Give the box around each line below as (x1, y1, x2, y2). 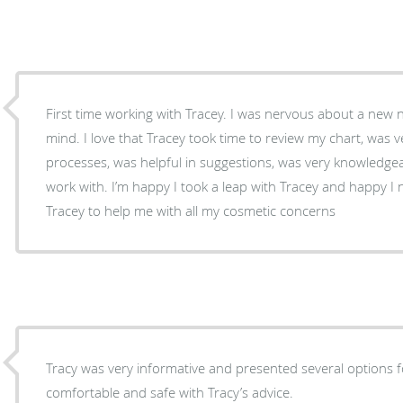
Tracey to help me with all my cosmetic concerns (46, 201, 336, 219)
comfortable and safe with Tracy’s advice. (46, 382, 294, 401)
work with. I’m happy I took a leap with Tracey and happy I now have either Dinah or (46, 176, 112, 195)
